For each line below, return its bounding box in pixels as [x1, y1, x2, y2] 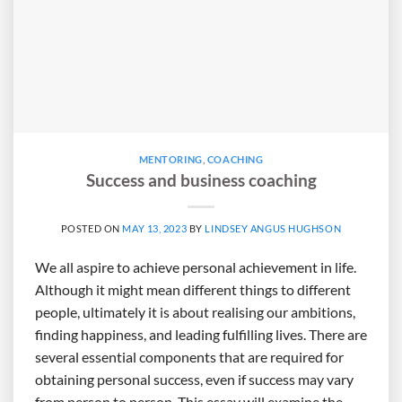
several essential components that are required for [35, 347, 344, 365]
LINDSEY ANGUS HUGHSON [205, 222, 342, 234]
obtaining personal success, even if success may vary [35, 370, 354, 388]
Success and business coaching [85, 169, 317, 190]
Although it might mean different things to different [35, 280, 351, 298]
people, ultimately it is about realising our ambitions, [35, 302, 355, 320]
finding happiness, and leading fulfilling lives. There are [35, 325, 367, 343]
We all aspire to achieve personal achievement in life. [35, 258, 356, 275]
